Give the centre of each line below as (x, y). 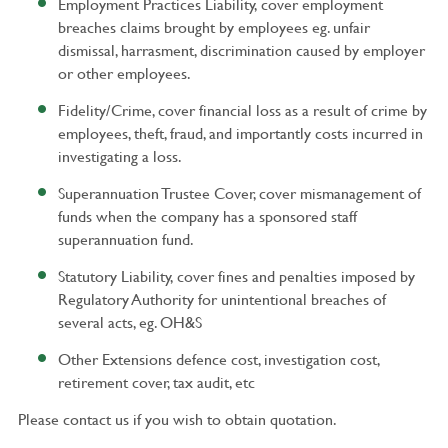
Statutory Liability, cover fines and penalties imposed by (236, 276)
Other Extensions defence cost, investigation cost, (219, 359)
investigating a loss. (119, 156)
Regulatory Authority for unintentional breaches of (221, 299)
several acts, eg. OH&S (129, 322)
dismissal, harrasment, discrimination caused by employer (241, 50)
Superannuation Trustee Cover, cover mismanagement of (239, 193)
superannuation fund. (125, 239)
